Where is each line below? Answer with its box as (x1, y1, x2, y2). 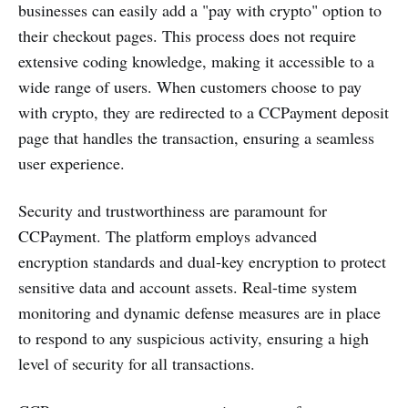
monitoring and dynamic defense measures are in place (18, 301, 381, 324)
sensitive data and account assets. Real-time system (18, 276, 357, 299)
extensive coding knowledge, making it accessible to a (18, 50, 374, 73)
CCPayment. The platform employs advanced (18, 225, 317, 248)
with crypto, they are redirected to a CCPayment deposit (18, 101, 389, 124)
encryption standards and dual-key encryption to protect (18, 250, 386, 273)
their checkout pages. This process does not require (18, 25, 356, 47)
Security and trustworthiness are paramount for (18, 199, 327, 222)
